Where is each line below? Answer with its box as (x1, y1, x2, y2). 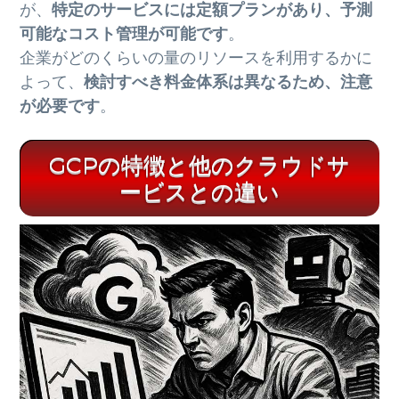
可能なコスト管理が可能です (20, 24, 229, 43)
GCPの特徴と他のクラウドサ (49, 151, 350, 179)
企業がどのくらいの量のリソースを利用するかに (20, 48, 373, 67)
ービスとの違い (119, 178, 280, 206)
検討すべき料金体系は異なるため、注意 (84, 72, 373, 91)
